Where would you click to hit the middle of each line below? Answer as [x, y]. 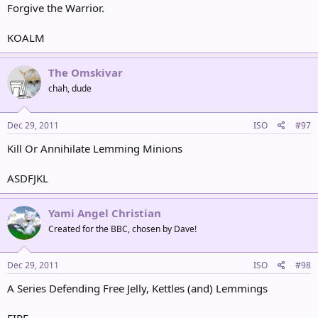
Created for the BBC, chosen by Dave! [122, 229]
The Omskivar [86, 72]
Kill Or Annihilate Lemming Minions [95, 148]
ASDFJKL [28, 178]
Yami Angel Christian [105, 213]
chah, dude [70, 88]
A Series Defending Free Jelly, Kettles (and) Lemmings [137, 288]
